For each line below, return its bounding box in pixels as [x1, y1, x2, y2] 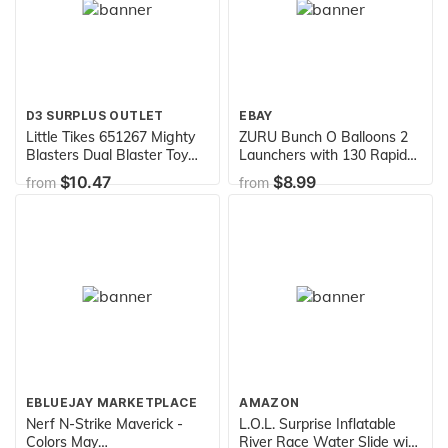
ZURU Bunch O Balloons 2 [239, 127, 409, 146]
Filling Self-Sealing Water [239, 163, 405, 182]
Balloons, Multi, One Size [239, 181, 398, 200]
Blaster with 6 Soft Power [26, 163, 194, 182]
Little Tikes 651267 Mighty [26, 127, 196, 146]
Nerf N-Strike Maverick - [26, 414, 184, 433]
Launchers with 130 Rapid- [239, 145, 414, 164]
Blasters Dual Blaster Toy [26, 145, 189, 164]
